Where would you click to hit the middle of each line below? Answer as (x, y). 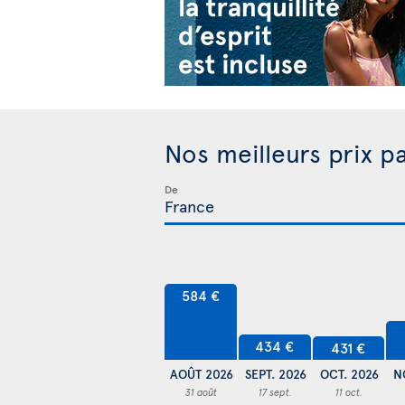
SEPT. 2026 (275, 373)
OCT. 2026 (349, 373)
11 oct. (349, 391)
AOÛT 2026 (201, 373)
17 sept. (276, 391)
